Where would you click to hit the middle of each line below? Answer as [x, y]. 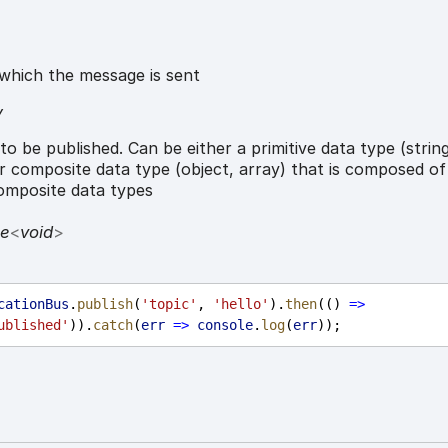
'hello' [241, 303]
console [225, 324]
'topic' [169, 303]
